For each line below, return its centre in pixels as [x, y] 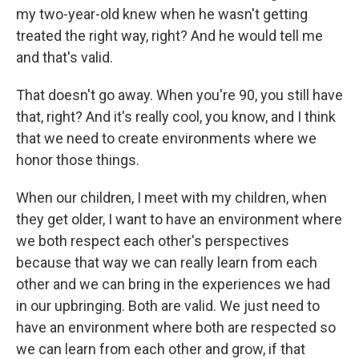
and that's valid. [65, 58]
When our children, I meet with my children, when [171, 198]
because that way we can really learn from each [167, 263]
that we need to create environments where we [166, 139]
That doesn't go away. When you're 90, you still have [179, 95]
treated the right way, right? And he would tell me [169, 36]
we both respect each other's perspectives [153, 241]
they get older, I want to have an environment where [179, 220]
